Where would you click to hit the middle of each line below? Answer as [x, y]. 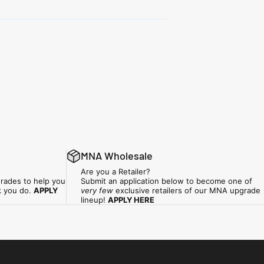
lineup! [94, 200]
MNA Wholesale [117, 156]
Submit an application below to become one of [166, 181]
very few [97, 191]
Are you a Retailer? [115, 172]
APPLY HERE [131, 200]
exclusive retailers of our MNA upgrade [187, 191]
